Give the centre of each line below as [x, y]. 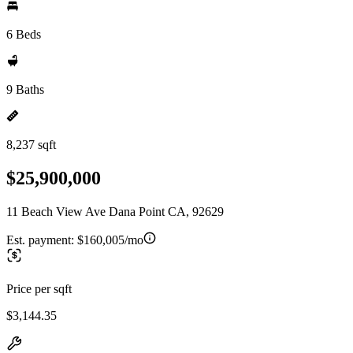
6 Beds [24, 34]
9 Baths [25, 89]
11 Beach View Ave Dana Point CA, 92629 [115, 211]
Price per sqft [39, 288]
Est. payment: [42, 240]
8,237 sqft [31, 145]
